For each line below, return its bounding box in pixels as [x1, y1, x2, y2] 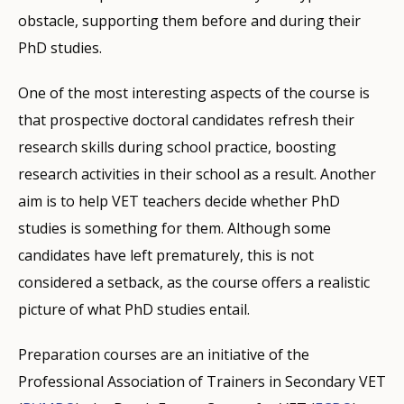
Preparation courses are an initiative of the [18, 344, 309, 364]
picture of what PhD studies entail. [18, 298, 250, 319]
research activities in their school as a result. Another [18, 163, 376, 184]
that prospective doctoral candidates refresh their [18, 109, 354, 130]
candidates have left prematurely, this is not [18, 244, 314, 265]
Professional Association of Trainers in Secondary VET [18, 371, 386, 391]
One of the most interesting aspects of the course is [18, 82, 370, 103]
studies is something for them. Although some [18, 217, 331, 238]
